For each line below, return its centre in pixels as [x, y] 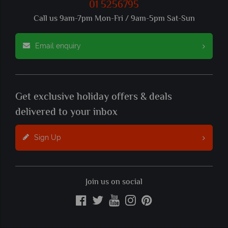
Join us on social [114, 183]
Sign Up [48, 138]
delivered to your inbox [66, 113]
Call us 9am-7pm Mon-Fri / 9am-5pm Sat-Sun [114, 19]
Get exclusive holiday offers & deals [94, 98]
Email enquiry [58, 46]
